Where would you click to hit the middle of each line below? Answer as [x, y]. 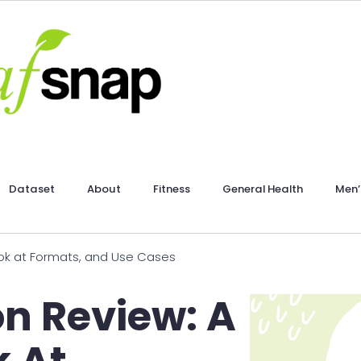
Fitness [172, 189]
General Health [263, 189]
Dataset [32, 189]
